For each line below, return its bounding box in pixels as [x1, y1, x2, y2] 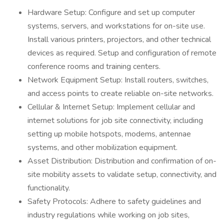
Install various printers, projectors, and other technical [27, 34, 211, 45]
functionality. [27, 182, 70, 193]
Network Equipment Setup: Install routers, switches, [27, 74, 208, 85]
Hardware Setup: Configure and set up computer [27, 7, 195, 18]
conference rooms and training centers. [27, 61, 160, 72]
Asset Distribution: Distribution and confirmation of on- [27, 155, 216, 166]
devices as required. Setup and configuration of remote [27, 47, 216, 58]
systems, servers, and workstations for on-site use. [27, 20, 205, 31]
